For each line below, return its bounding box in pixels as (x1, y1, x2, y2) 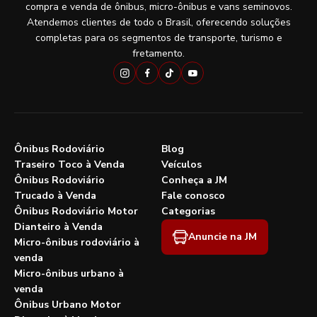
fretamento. (132, 47, 185, 61)
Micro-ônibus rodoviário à (14, 236, 139, 250)
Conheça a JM (161, 173, 227, 188)
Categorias (161, 204, 215, 219)
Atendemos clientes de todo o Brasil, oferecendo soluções (26, 16, 291, 30)
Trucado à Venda (14, 189, 96, 203)
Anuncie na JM (188, 230, 257, 244)
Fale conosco (161, 189, 225, 203)
